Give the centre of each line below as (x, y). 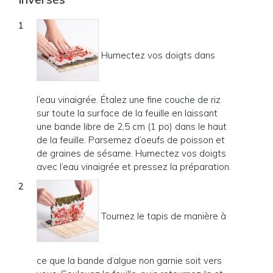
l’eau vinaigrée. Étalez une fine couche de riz (129, 100)
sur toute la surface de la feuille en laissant (127, 113)
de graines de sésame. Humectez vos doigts (131, 153)
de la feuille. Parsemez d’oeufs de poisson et (131, 140)
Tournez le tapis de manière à (162, 216)
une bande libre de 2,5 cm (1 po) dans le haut (132, 126)
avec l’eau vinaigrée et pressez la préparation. (134, 167)
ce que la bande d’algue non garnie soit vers (129, 261)
